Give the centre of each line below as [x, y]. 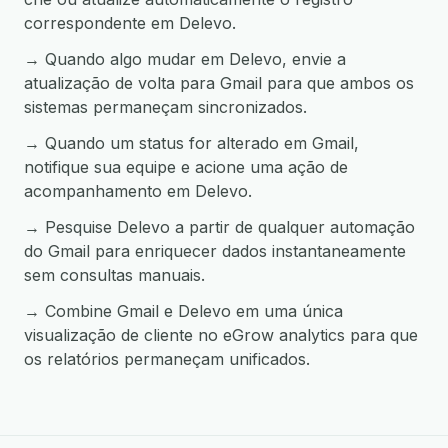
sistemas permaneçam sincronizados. [165, 107]
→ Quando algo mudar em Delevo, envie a [185, 59]
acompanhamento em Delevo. [138, 191]
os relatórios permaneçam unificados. [167, 359]
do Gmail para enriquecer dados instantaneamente [215, 251]
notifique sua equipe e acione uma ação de [186, 167]
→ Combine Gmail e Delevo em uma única [183, 311]
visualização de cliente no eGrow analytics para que [221, 335]
